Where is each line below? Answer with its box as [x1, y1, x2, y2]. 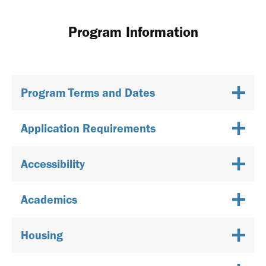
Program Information [68, 23, 198, 40]
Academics [21, 192, 77, 207]
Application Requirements [21, 121, 156, 135]
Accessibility [21, 156, 85, 171]
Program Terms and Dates [21, 85, 155, 100]
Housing [21, 227, 63, 242]
